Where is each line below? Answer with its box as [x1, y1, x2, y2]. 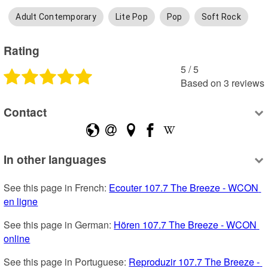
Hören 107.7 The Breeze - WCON [114, 218, 257, 232]
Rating [4, 42, 40, 59]
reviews [231, 76, 264, 90]
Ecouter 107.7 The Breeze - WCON [109, 181, 259, 195]
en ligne [4, 194, 38, 209]
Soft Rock [201, 11, 241, 22]
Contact [4, 103, 47, 120]
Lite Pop [115, 11, 148, 22]
